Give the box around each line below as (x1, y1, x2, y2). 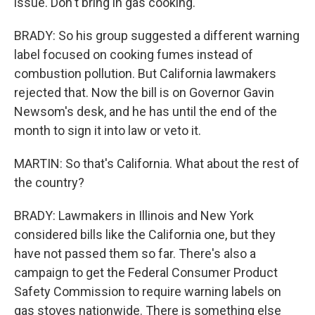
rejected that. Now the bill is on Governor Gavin (14, 85, 274, 100)
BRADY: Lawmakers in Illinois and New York (14, 208, 254, 223)
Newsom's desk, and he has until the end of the (14, 104, 277, 119)
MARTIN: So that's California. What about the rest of (14, 156, 300, 171)
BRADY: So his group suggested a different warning (14, 28, 300, 43)
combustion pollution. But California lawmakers (14, 66, 276, 81)
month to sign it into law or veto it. (14, 123, 201, 138)
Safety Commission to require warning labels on (14, 284, 281, 299)
